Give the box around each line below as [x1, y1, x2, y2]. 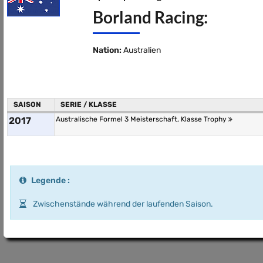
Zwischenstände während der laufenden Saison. [31, 199, 213, 209]
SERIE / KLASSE [60, 100, 117, 109]
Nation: [92, 45, 122, 55]
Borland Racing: [92, 7, 208, 27]
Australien [121, 45, 161, 55]
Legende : [31, 176, 70, 186]
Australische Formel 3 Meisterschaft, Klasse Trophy [56, 115, 228, 123]
